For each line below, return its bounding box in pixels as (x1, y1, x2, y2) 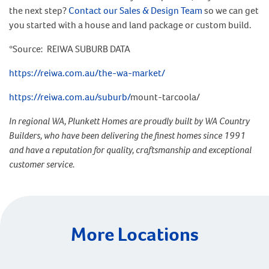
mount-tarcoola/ (130, 91, 200, 103)
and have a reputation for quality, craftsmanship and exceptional (9, 144, 252, 156)
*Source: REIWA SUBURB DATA (9, 43, 130, 55)
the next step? (9, 4, 68, 17)
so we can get (202, 4, 259, 17)
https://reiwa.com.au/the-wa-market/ (9, 67, 165, 79)
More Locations (70, 222, 199, 247)
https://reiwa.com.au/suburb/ (9, 91, 130, 103)
